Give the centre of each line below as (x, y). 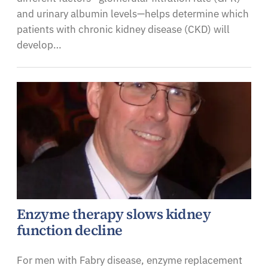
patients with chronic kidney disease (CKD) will (123, 29)
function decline (70, 230)
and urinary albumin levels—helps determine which (133, 13)
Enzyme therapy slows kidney (114, 214)
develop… (39, 45)
